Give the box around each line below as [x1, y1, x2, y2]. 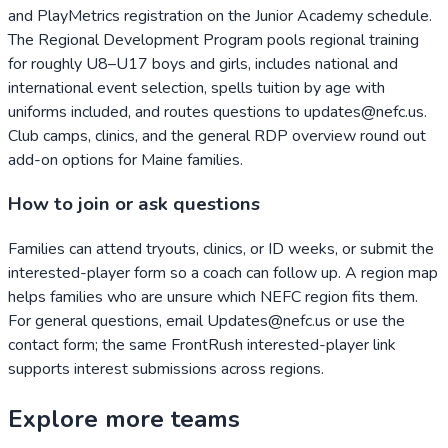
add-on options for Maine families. [8, 148, 243, 171]
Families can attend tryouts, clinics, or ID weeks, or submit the [8, 238, 434, 260]
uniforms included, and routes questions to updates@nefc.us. [8, 100, 427, 123]
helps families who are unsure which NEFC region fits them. [8, 286, 418, 308]
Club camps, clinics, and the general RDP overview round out [8, 124, 426, 147]
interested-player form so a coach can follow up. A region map [8, 262, 438, 284]
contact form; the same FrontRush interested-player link [8, 334, 396, 356]
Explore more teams [8, 402, 240, 435]
